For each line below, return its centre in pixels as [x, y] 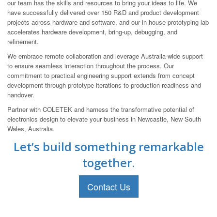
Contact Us [108, 186]
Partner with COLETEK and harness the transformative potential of [101, 109]
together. [108, 162]
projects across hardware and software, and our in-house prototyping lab [108, 22]
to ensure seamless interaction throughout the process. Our [91, 65]
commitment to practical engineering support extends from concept [101, 75]
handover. [21, 94]
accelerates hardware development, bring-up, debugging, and [92, 31]
